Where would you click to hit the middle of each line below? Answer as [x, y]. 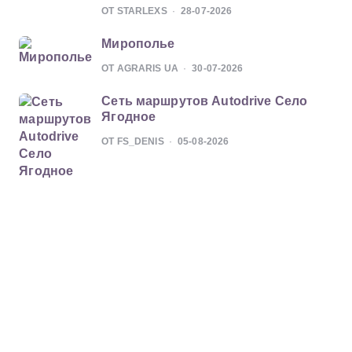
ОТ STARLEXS [134, 11]
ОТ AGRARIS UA [140, 68]
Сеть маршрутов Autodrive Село [205, 101]
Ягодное [129, 117]
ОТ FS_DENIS [133, 141]
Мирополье [138, 44]
